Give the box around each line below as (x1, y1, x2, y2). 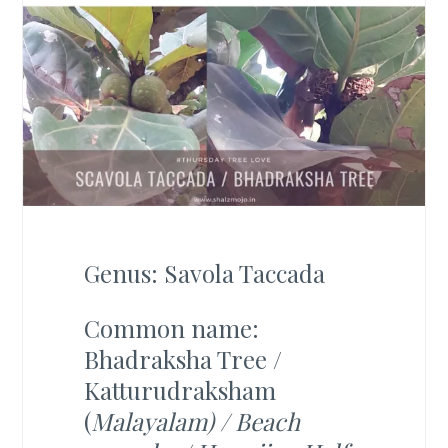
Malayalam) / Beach (90, 404, 300, 437)
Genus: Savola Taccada (83, 256, 325, 289)
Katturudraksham (83, 373, 276, 406)
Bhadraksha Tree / (83, 342, 282, 375)
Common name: (83, 311, 259, 344)
